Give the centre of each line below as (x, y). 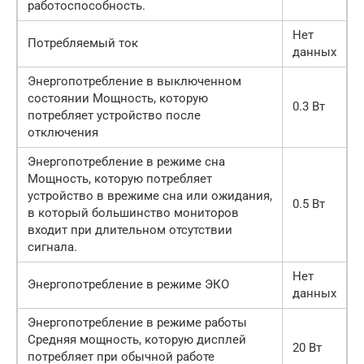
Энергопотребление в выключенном (134, 82)
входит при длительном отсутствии (130, 230)
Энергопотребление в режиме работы (137, 323)
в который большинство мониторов (133, 213)
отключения (63, 133)
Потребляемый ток (83, 43)
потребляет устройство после (114, 116)
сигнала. (52, 247)
